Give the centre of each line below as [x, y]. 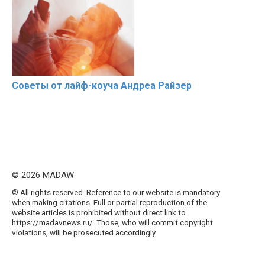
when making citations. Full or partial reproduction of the [109, 203]
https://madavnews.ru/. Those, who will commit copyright [112, 223]
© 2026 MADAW [43, 175]
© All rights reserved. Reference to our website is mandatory [116, 193]
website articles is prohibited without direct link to [99, 213]
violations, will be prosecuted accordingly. [84, 233]
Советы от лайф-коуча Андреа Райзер [102, 86]
